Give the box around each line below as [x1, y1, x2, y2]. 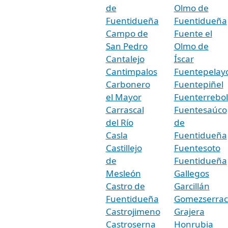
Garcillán [174, 180, 210, 192]
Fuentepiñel [174, 78, 223, 90]
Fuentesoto [174, 141, 220, 154]
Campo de [105, 27, 148, 39]
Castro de [105, 180, 145, 192]
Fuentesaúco [174, 103, 227, 116]
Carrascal [105, 103, 144, 116]
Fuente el [174, 27, 212, 39]
